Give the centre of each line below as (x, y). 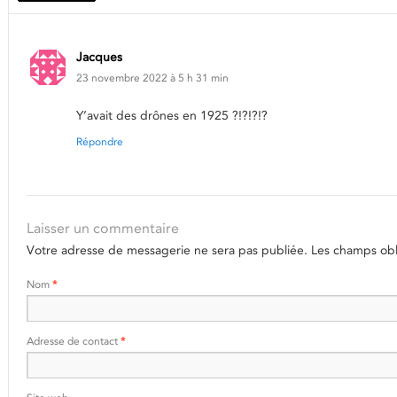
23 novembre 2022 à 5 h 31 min (152, 78)
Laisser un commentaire (103, 228)
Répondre (100, 141)
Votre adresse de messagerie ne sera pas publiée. (167, 250)
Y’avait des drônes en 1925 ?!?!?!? (172, 115)
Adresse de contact (74, 341)
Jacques (99, 57)
